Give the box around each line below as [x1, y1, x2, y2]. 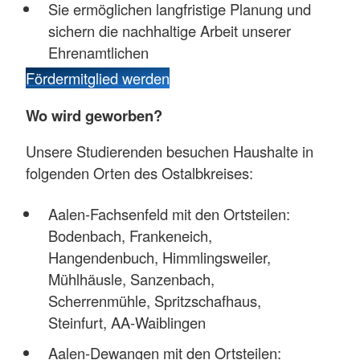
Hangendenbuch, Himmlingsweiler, [47, 246, 271, 268]
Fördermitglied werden [26, 67, 170, 89]
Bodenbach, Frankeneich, [47, 224, 212, 246]
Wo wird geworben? [26, 104, 162, 126]
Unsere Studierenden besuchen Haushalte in [26, 140, 313, 162]
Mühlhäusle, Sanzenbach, [47, 268, 215, 289]
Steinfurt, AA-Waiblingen [47, 311, 206, 333]
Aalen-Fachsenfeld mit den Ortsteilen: [47, 202, 290, 224]
